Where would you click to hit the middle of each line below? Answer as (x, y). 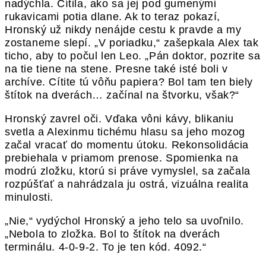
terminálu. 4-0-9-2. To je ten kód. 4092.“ (106, 247)
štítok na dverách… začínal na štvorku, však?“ (122, 95)
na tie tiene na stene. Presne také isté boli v (116, 69)
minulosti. (29, 197)
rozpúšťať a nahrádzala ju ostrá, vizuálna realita (127, 184)
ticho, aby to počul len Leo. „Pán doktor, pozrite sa (133, 56)
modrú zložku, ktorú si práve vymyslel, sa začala (128, 171)
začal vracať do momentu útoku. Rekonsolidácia (127, 145)
